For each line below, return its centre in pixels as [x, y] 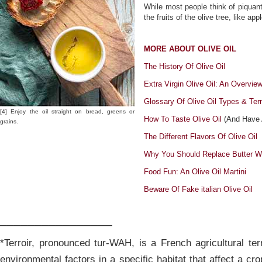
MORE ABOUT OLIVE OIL [190, 49]
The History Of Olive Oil [185, 66]
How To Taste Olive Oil [183, 119]
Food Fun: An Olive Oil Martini [195, 172]
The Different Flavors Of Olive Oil [201, 137]
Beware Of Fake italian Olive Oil [198, 189]
